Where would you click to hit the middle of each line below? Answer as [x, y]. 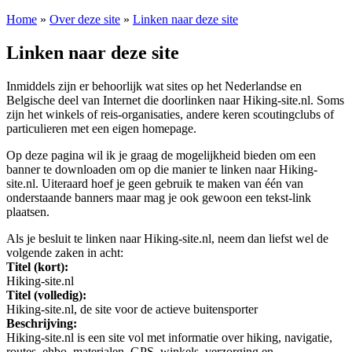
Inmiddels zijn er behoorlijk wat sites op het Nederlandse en [154, 86]
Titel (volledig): [46, 295]
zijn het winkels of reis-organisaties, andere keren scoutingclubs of [170, 114]
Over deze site [85, 19]
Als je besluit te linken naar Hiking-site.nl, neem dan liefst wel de [167, 238]
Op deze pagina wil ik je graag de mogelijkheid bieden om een [161, 155]
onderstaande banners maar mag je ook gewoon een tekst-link [159, 197]
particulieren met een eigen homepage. [101, 128]
